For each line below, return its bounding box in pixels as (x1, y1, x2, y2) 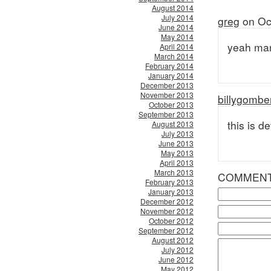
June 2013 (158, 138, 194, 148)
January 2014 (148, 70, 194, 80)
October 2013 (149, 99, 194, 109)
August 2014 (152, 2, 194, 13)
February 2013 (145, 177, 194, 187)
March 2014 (154, 51, 194, 61)
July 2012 (162, 244, 194, 255)
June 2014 (158, 22, 194, 32)
